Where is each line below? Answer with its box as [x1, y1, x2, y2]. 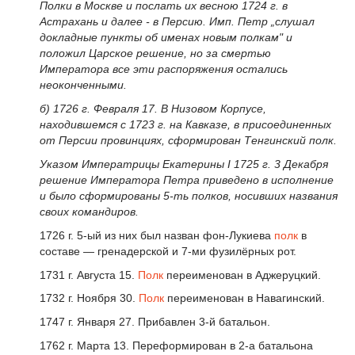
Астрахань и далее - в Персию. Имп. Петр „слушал [40, 15, 315, 29]
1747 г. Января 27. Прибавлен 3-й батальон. [40, 315, 270, 329]
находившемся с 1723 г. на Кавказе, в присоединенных [40, 118, 331, 132]
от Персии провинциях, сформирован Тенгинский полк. [40, 134, 337, 147]
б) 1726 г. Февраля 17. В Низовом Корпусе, [40, 102, 266, 116]
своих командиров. [40, 204, 139, 218]
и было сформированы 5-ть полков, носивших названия [40, 189, 338, 202]
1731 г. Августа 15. [40, 268, 138, 281]
